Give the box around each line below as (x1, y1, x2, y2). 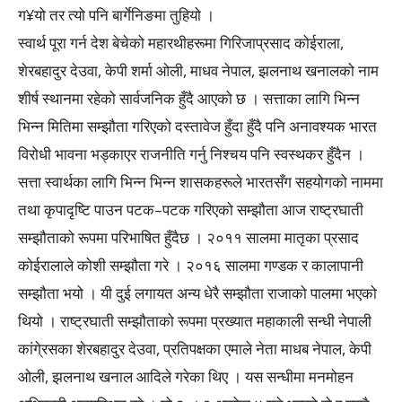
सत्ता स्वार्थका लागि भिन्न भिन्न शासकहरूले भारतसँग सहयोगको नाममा (18, 171, 383, 192)
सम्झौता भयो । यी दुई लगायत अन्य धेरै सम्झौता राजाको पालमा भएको (18, 283, 377, 303)
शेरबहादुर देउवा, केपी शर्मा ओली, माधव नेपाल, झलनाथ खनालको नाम (18, 60, 379, 81)
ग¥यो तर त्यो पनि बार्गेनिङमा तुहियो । (18, 4, 214, 25)
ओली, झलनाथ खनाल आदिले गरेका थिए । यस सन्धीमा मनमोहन (18, 366, 354, 387)
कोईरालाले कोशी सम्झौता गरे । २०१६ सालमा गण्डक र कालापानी (18, 255, 363, 275)
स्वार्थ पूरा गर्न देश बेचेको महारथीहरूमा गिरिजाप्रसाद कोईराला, (18, 32, 344, 53)
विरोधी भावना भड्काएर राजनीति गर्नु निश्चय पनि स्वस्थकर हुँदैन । (18, 144, 364, 164)
